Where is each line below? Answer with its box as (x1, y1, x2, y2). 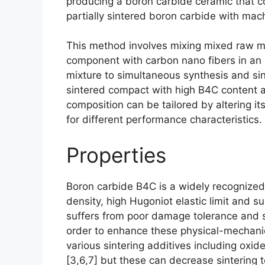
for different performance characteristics (66, 114, 259, 126)
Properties (66, 142, 166, 167)
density (66, 195, 101, 207)
